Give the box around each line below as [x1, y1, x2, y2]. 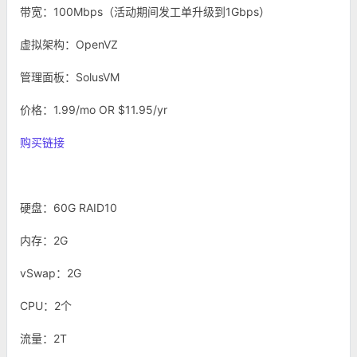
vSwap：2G [20, 266, 81, 280]
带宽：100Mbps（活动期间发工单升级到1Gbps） [20, 5, 270, 18]
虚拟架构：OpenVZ [20, 37, 118, 51]
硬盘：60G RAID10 [20, 201, 120, 214]
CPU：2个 [20, 299, 72, 312]
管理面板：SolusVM [20, 70, 120, 84]
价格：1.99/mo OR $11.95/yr [20, 103, 167, 116]
